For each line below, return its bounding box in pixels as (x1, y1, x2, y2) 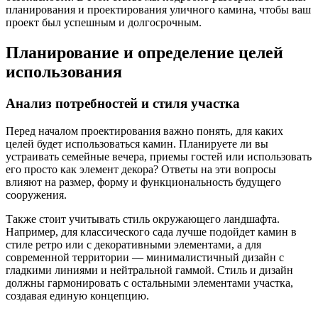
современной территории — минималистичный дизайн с (6, 251, 284, 263)
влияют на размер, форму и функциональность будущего (6, 175, 281, 188)
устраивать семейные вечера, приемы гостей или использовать (6, 150, 312, 163)
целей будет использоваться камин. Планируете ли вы (6, 137, 268, 150)
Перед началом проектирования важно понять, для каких (6, 124, 283, 137)
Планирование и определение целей (6, 43, 283, 62)
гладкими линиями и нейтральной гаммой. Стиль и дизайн (6, 263, 293, 276)
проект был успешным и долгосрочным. (6, 16, 202, 29)
